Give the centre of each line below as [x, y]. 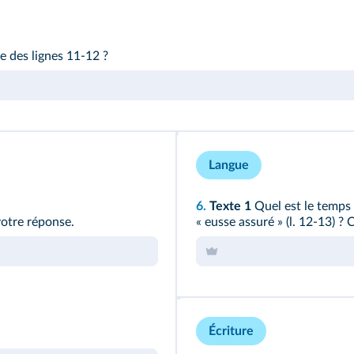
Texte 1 [230, 207]
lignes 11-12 [66, 56]
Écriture [231, 331]
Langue [229, 166]
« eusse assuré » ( [243, 222]
